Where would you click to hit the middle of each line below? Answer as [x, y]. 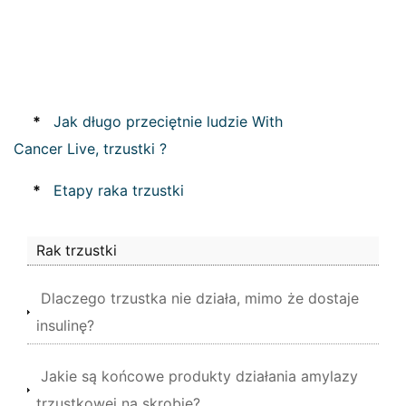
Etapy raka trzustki [119, 190]
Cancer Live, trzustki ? [90, 149]
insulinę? [65, 325]
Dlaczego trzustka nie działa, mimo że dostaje [200, 298]
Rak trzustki [77, 251]
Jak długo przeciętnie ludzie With [168, 121]
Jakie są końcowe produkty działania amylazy [199, 376]
